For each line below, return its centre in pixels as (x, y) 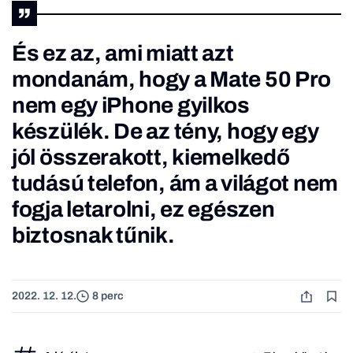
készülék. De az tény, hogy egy (165, 131)
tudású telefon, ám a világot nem (175, 183)
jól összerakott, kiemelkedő (151, 157)
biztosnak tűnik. (93, 235)
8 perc (108, 296)
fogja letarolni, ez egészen (143, 209)
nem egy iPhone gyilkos (131, 105)
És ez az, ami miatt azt (123, 53)
